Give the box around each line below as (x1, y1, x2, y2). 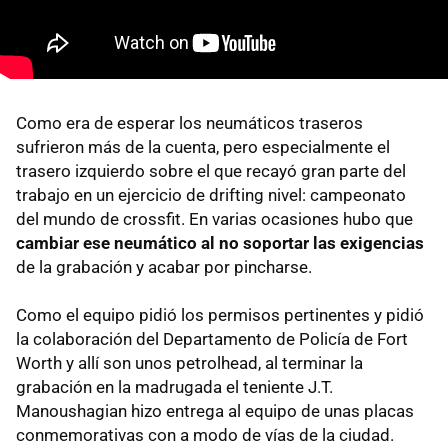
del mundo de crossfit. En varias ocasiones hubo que (16, 208, 413, 229)
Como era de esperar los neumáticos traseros (16, 112, 363, 133)
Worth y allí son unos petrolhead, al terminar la (16, 352, 363, 373)
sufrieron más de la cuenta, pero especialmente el (16, 136, 390, 157)
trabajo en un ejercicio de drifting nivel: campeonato (16, 184, 406, 205)
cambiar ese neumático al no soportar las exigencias (16, 232, 424, 253)
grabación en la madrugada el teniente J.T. (16, 376, 333, 397)
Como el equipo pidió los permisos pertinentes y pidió (16, 304, 424, 325)
